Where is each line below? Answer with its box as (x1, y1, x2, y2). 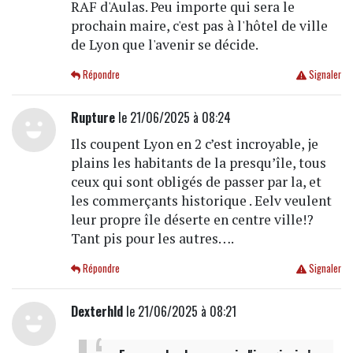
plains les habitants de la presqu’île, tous (70, 154, 326, 173)
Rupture (70, 108, 115, 128)
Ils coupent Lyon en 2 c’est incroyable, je (70, 135, 318, 154)
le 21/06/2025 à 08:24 (114, 108, 231, 128)
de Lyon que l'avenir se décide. (70, 35, 258, 54)
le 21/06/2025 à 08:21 (122, 302, 236, 321)
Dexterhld (70, 302, 123, 321)
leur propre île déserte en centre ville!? (70, 210, 314, 229)
